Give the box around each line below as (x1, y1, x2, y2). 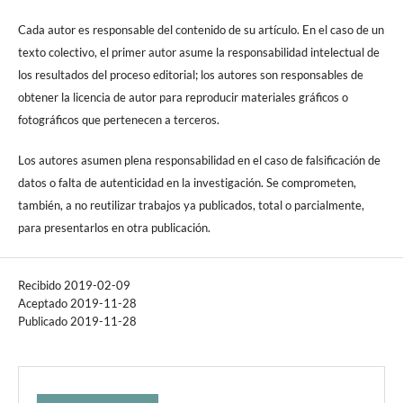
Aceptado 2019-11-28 (18, 295, 137, 310)
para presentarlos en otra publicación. (18, 219, 210, 235)
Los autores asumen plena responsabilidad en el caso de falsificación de (18, 152, 381, 167)
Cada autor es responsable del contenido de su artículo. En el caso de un (18, 22, 384, 37)
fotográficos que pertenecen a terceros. (18, 112, 219, 127)
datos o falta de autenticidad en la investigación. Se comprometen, (18, 175, 356, 190)
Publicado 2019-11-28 (18, 313, 137, 328)
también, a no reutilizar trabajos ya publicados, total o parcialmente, (18, 197, 364, 212)
